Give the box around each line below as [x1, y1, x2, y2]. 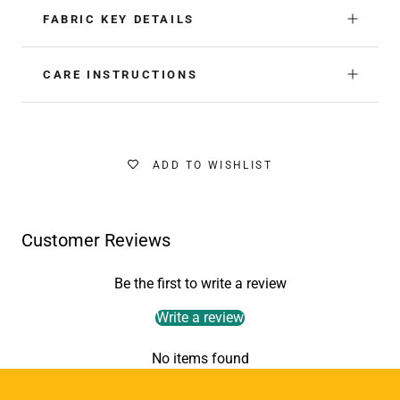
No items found [151, 349, 249, 367]
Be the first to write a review [113, 274, 287, 292]
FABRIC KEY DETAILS [43, 12, 195, 26]
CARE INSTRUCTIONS [43, 67, 198, 81]
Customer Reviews [21, 229, 171, 251]
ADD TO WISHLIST [153, 158, 273, 171]
